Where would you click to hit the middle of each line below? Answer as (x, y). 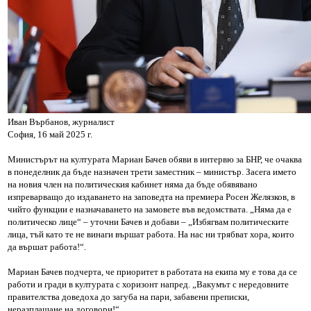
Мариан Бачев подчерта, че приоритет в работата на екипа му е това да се (153, 272)
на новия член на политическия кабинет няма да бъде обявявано (133, 185)
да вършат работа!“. (47, 247)
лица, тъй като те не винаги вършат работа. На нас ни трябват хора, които (151, 235)
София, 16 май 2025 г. (50, 135)
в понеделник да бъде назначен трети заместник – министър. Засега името (152, 172)
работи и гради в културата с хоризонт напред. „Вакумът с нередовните (149, 285)
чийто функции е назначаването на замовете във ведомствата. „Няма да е (150, 210)
